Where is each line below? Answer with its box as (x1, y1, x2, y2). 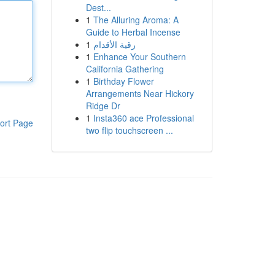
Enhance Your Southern (93, 50, 186, 63)
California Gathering (85, 63, 164, 75)
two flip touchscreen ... (85, 124, 173, 136)
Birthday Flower (93, 75, 154, 87)
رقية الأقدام (93, 38, 136, 50)
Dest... (85, 1, 111, 14)
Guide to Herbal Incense (85, 26, 180, 38)
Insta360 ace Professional (93, 112, 194, 124)
